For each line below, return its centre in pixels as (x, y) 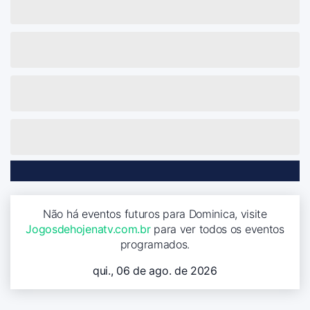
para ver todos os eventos (217, 229)
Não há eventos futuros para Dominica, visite (155, 213)
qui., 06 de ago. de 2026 (155, 270)
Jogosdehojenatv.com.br (88, 229)
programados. (155, 244)
